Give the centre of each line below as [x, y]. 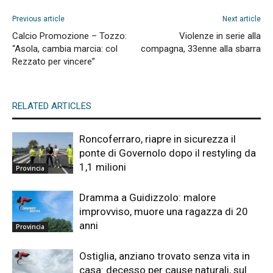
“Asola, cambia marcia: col [65, 48]
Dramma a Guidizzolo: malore [147, 197]
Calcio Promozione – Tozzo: [69, 36]
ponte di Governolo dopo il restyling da [168, 153]
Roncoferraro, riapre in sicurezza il [158, 139]
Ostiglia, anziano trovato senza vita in [165, 256]
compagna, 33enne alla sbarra [201, 48]
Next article [242, 19]
